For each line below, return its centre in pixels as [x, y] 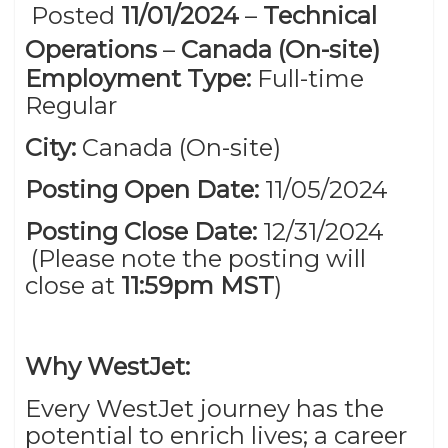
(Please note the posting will [195, 258]
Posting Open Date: [145, 189]
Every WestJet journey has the [204, 408]
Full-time [310, 78]
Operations [91, 49]
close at [73, 285]
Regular [77, 105]
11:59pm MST [197, 285]
